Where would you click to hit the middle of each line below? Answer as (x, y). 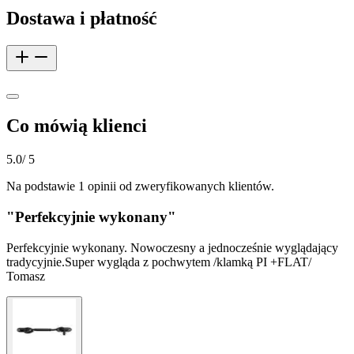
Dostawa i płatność (82, 18)
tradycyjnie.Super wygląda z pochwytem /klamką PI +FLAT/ (159, 262)
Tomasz (26, 276)
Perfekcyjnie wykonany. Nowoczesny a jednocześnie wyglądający (172, 247)
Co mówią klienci (77, 126)
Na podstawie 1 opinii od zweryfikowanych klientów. (140, 186)
